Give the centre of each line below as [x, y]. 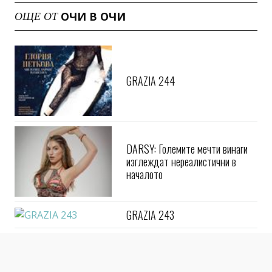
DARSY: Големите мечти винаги [187, 167]
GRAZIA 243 [150, 233]
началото [144, 192]
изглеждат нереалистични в [181, 179]
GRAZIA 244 [151, 99]
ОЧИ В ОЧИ [93, 35]
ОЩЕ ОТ [36, 35]
